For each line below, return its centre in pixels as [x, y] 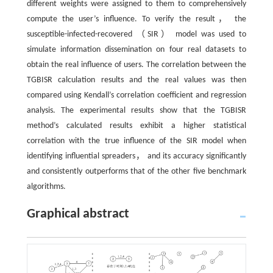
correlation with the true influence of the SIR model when [136, 141]
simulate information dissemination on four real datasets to [136, 49]
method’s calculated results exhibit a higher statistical [136, 126]
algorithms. [46, 186]
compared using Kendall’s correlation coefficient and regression [136, 95]
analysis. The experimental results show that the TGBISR [136, 110]
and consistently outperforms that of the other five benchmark [136, 171]
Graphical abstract [78, 214]
